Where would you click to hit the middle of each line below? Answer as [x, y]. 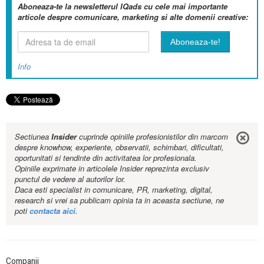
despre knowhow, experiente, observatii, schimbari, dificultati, [119, 147]
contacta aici [52, 211]
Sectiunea [33, 137]
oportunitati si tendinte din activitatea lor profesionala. [106, 158]
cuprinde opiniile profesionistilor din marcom [152, 137]
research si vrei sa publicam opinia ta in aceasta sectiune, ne [119, 200]
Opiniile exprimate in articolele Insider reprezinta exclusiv [112, 169]
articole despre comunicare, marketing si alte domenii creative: [133, 17]
